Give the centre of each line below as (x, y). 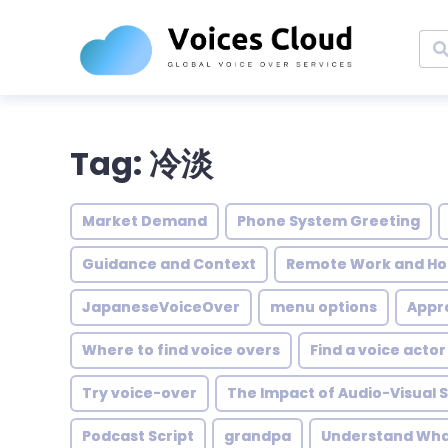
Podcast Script (138, 436)
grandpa (257, 436)
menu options (323, 307)
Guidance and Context (169, 264)
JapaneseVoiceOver (161, 307)
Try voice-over (139, 393)
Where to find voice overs (181, 350)
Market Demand (144, 221)
